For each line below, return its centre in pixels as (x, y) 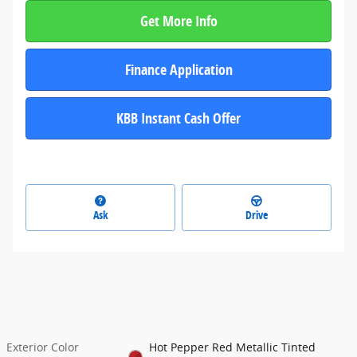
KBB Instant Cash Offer (178, 119)
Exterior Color (43, 347)
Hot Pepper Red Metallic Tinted (232, 347)
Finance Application (178, 69)
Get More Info (178, 21)
